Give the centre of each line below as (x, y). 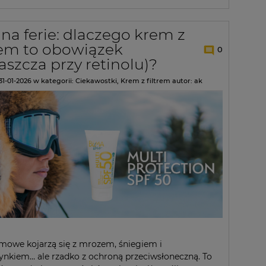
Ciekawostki (96, 81)
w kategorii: (53, 81)
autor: (182, 81)
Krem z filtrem (145, 81)
